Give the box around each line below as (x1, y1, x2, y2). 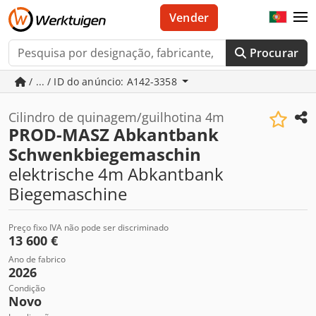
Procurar (249, 45, 298, 61)
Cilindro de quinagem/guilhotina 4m (8, 109, 224, 126)
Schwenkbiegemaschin (8, 142, 201, 166)
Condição (8, 282, 45, 294)
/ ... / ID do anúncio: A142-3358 (26, 75, 180, 88)
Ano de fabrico (8, 253, 66, 265)
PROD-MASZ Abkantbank (8, 123, 219, 146)
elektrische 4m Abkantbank (8, 162, 224, 186)
